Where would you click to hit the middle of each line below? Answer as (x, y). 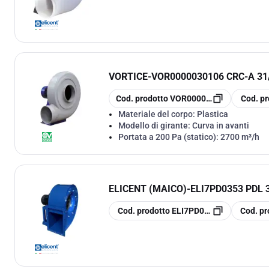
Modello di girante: (155, 125)
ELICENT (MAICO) (148, 189)
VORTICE (128, 76)
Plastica (213, 114)
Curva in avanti (221, 125)
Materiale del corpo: (158, 114)
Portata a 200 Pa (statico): (169, 137)
